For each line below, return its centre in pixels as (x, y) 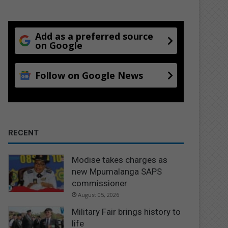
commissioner (100, 183)
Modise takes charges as (120, 160)
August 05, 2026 (99, 194)
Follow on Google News (89, 75)
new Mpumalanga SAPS (117, 171)
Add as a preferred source (94, 36)
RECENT (24, 133)
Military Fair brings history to (126, 211)
